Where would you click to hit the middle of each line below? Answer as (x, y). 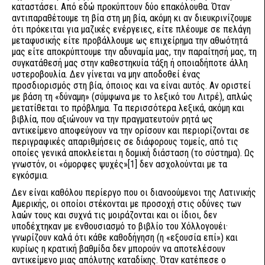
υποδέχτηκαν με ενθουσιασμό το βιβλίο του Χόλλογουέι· (120, 226)
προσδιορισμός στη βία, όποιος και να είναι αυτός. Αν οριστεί (131, 85)
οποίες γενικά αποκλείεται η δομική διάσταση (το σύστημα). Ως (133, 153)
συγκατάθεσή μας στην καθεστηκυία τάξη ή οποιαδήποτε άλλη (130, 63)
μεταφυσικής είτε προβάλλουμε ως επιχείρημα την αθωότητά (130, 41)
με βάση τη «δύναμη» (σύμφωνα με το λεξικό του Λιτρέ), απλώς (132, 97)
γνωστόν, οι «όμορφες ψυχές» (70, 164)
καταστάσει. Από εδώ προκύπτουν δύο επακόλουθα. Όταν (121, 7)
